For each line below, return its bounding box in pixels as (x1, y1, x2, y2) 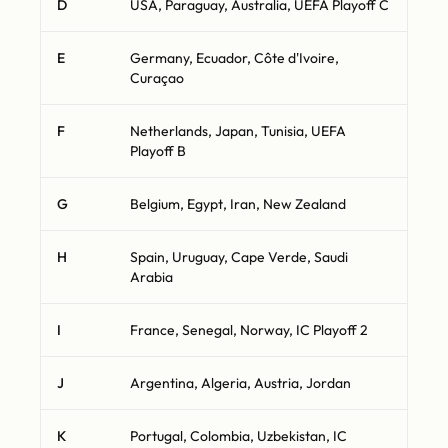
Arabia (130, 268, 173, 287)
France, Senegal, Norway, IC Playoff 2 (130, 321, 368, 340)
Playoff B (130, 142, 186, 161)
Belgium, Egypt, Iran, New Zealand (130, 195, 346, 214)
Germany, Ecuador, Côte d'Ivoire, (130, 49, 339, 68)
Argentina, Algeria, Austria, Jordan (130, 374, 351, 393)
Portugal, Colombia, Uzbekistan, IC (130, 427, 347, 446)
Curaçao (130, 69, 184, 88)
